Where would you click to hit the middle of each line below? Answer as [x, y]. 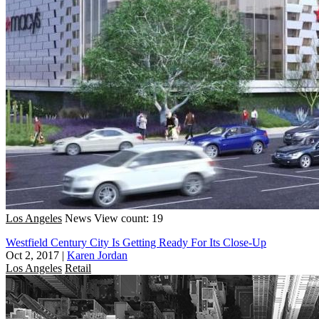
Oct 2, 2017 [32, 255]
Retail [78, 268]
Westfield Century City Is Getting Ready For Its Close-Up [136, 242]
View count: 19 [129, 218]
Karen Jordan [97, 255]
